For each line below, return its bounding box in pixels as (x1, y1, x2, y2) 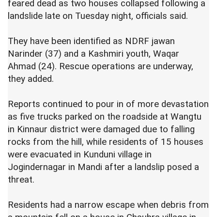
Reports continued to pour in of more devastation (8, 99, 209, 109)
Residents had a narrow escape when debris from (8, 200, 209, 210)
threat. (8, 174, 34, 185)
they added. (8, 74, 54, 84)
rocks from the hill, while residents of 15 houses (8, 137, 203, 147)
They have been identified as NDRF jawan (8, 36, 175, 46)
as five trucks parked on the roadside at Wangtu (8, 111, 201, 122)
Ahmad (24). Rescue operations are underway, (8, 61, 193, 72)
